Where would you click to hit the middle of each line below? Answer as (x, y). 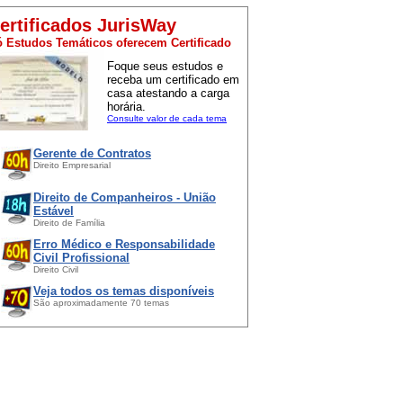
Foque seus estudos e (165, 66)
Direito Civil (56, 269)
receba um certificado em (173, 79)
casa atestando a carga (168, 93)
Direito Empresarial (72, 165)
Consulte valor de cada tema (167, 118)
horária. (126, 106)
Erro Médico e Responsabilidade (124, 244)
